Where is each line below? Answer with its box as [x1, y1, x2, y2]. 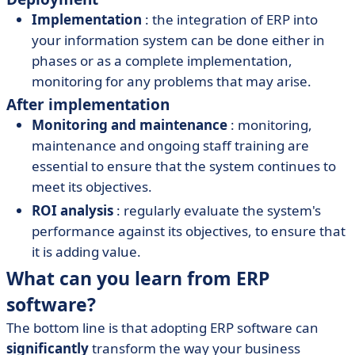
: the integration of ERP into [145, 10, 318, 29]
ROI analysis [32, 201, 116, 219]
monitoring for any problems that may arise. [32, 72, 311, 90]
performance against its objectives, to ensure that [32, 222, 345, 240]
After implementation [6, 94, 170, 115]
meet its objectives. [32, 177, 152, 196]
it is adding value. [32, 242, 141, 261]
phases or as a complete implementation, [32, 52, 292, 70]
